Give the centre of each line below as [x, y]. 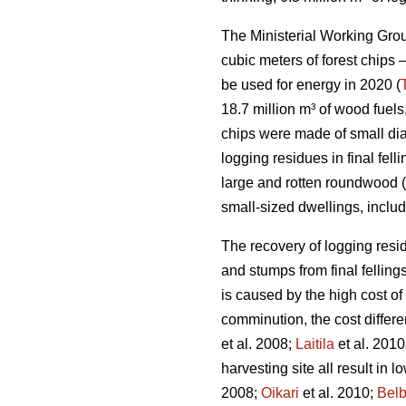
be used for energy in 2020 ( [311, 84]
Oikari [280, 392]
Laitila [315, 343]
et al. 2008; [258, 343]
